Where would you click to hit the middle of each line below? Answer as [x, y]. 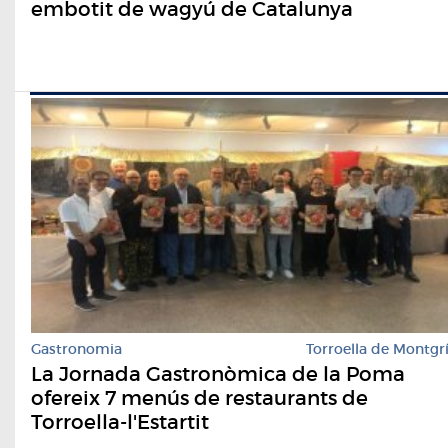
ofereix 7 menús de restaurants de [199, 398]
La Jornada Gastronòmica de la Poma [218, 374]
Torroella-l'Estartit [120, 422]
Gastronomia [76, 349]
